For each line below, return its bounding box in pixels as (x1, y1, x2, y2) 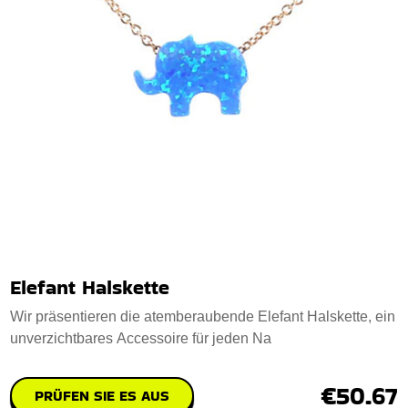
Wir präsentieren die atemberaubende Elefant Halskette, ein (10, 308, 396, 324)
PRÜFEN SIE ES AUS (35, 384, 170, 406)
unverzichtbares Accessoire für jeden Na (10, 330, 272, 346)
